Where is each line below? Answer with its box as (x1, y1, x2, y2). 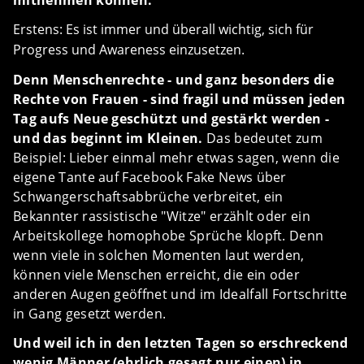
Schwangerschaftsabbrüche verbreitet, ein (13, 188, 284, 206)
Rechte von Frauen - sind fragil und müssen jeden (13, 90, 346, 108)
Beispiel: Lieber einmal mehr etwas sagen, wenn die (13, 149, 340, 167)
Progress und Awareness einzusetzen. (13, 41, 245, 58)
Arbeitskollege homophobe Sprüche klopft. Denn (13, 227, 324, 245)
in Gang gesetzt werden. (13, 305, 167, 323)
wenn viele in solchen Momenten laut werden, (13, 246, 305, 264)
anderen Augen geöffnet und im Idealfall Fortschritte (13, 285, 348, 303)
